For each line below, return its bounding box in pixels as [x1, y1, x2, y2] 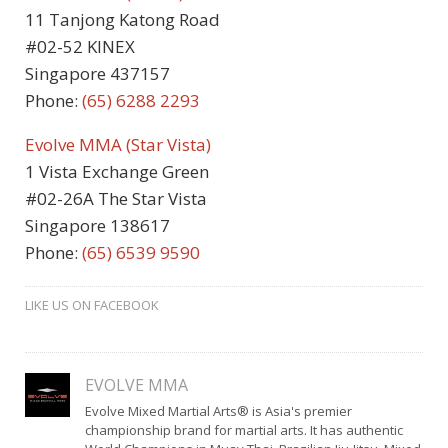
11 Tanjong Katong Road [25, 7, 220, 31]
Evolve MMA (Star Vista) [25, 132, 211, 156]
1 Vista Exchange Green [25, 159, 209, 183]
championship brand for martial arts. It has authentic [84, 420, 403, 439]
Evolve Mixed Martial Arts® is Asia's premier [84, 401, 352, 420]
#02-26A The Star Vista [25, 186, 207, 210]
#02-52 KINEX [25, 34, 135, 58]
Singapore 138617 [25, 213, 170, 237]
